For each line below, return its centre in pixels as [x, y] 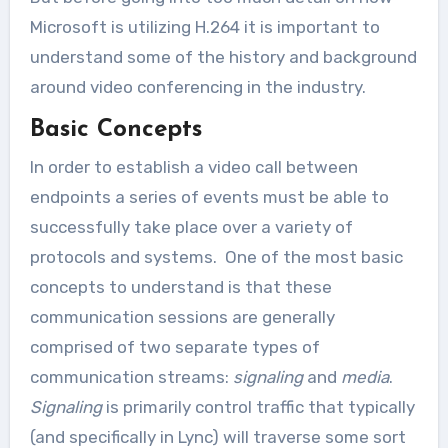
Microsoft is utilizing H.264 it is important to [204, 26]
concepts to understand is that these [180, 287]
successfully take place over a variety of [191, 227]
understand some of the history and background [223, 56]
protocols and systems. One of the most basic [216, 257]
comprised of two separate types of [174, 347]
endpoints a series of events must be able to [209, 197]
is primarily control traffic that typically [258, 407]
